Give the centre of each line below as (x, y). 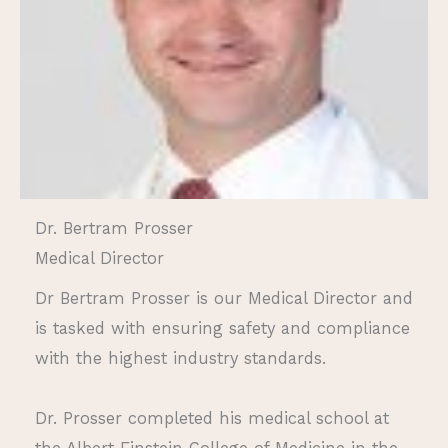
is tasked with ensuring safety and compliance (222, 328)
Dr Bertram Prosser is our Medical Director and (224, 298)
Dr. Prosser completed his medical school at (212, 418)
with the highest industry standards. (180, 358)
